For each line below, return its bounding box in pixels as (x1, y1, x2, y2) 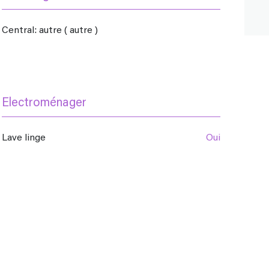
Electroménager (2, 97, 87, 110)
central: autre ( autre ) (8, 26, 98, 36)
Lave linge (7, 133, 46, 144)
